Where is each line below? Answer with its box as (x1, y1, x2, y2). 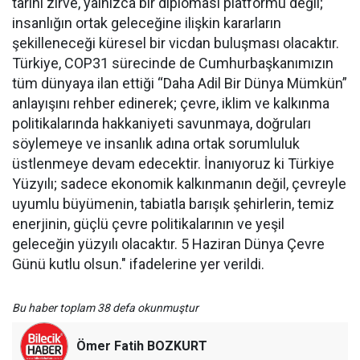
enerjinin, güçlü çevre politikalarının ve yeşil (12, 215, 284, 233)
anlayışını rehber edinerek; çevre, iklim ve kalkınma (12, 95, 329, 112)
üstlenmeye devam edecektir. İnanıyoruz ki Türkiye (12, 155, 334, 173)
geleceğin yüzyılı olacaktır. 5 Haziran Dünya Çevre (12, 235, 325, 253)
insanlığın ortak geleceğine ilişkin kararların (12, 14, 281, 32)
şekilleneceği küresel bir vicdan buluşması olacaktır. (12, 35, 339, 52)
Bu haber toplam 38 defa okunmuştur (12, 301, 198, 315)
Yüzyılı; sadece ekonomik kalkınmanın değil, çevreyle (12, 175, 346, 193)
